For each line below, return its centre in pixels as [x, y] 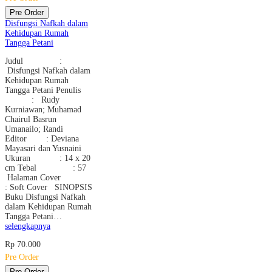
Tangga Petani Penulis [43, 90]
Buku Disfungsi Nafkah [45, 197]
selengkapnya [28, 226]
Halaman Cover [49, 177]
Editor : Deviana [42, 138]
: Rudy [32, 100]
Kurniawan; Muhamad [43, 109]
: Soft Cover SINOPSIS [49, 187]
